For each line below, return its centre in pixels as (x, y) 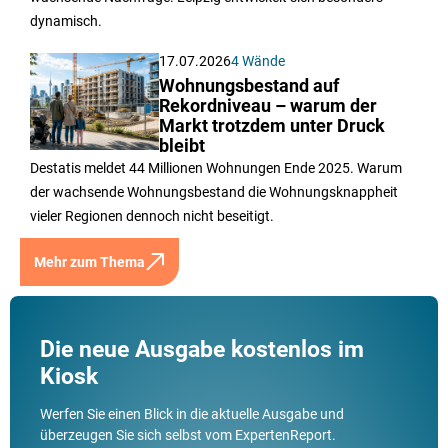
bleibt (182, 160)
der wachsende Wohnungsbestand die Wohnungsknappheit (214, 206)
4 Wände (258, 75)
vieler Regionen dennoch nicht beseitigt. (152, 230)
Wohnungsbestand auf (249, 100)
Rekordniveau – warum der (268, 120)
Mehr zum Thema (89, 276)
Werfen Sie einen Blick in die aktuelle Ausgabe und (192, 428)
